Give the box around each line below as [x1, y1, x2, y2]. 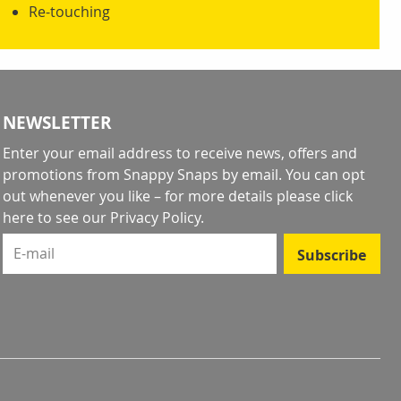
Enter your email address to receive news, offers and [2, 143, 357, 164]
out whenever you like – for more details [2, 186, 277, 207]
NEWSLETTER [2, 111, 112, 135]
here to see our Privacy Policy [2, 208, 200, 228]
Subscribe [297, 244, 367, 265]
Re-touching [28, 2, 110, 22]
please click [276, 186, 353, 207]
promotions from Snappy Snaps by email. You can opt [2, 165, 365, 185]
